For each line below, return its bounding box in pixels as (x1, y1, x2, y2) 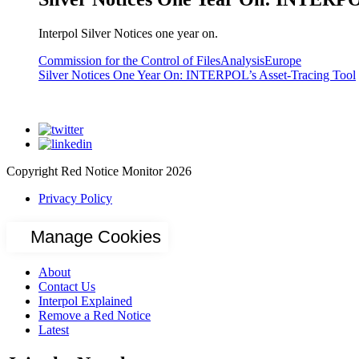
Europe (264, 53, 301, 67)
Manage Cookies (30, 226, 161, 247)
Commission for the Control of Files (38, 53, 220, 67)
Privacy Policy (38, 191, 112, 205)
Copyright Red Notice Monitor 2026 (6, 163, 192, 178)
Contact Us (38, 279, 95, 293)
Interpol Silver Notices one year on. (38, 26, 218, 40)
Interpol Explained (38, 293, 132, 308)
